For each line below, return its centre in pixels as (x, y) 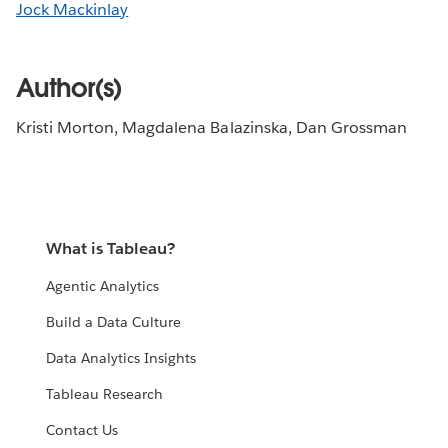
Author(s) (69, 87)
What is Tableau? (111, 249)
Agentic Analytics (103, 286)
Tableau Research (105, 394)
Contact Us (82, 430)
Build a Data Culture (114, 322)
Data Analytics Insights (121, 358)
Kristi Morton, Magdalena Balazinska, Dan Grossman (211, 127)
